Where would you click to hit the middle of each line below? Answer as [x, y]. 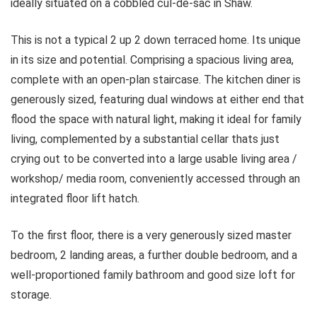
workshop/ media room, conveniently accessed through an [155, 179]
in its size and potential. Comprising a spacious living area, [152, 60]
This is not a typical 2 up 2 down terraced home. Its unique [156, 40]
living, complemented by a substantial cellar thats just [145, 139]
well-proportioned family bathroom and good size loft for [153, 275]
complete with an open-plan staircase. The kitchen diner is [156, 80]
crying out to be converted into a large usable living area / [154, 159]
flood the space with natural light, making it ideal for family [156, 120]
